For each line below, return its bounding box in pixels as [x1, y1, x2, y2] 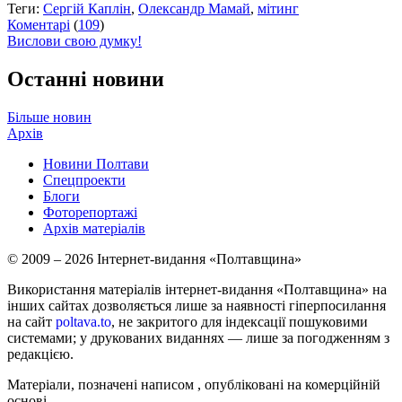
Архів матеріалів [43, 221, 145, 237]
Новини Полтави [43, 156, 149, 172]
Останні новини [7, 67, 164, 92]
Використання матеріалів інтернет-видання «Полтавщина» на [7, 282, 387, 298]
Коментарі [7, 17, 70, 33]
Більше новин [7, 109, 92, 126]
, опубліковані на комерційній [197, 377, 380, 393]
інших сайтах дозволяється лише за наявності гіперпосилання [7, 298, 386, 314]
